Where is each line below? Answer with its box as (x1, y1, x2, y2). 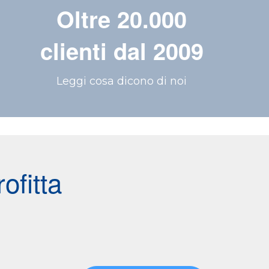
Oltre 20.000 (56, 2, 187, 36)
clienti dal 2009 (40, 34, 204, 68)
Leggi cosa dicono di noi (56, 74, 187, 88)
